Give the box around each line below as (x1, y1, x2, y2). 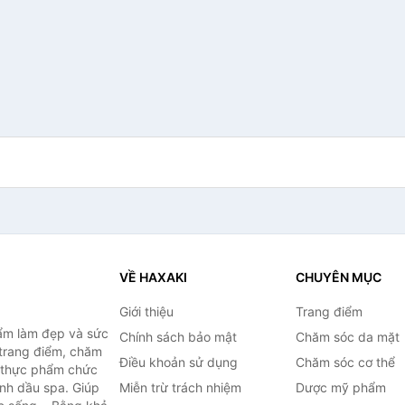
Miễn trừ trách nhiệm (118, 380, 241, 395)
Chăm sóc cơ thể (295, 354, 395, 370)
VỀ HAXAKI (118, 269, 187, 285)
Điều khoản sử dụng (118, 354, 238, 370)
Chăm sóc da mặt (295, 329, 400, 344)
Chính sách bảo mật (118, 329, 237, 344)
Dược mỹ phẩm (295, 380, 386, 395)
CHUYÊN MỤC (295, 269, 381, 285)
